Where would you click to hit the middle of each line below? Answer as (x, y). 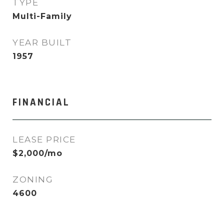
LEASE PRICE (44, 139)
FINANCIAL (41, 102)
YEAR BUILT (42, 42)
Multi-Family (42, 16)
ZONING (33, 179)
